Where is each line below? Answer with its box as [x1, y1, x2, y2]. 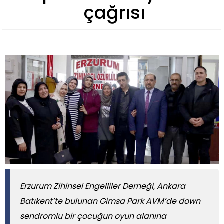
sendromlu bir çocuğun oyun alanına [20, 210, 166, 222]
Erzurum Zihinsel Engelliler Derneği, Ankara [20, 180, 185, 192]
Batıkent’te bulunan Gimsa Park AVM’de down [20, 195, 200, 207]
